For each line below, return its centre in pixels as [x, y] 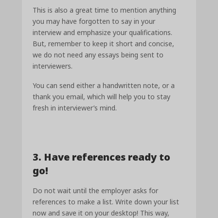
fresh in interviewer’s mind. [75, 108]
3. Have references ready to [102, 157]
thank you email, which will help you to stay [102, 97]
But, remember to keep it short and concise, [104, 43]
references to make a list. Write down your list [106, 201]
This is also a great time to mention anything [105, 10]
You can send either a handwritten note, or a [104, 86]
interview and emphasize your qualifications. [103, 32]
